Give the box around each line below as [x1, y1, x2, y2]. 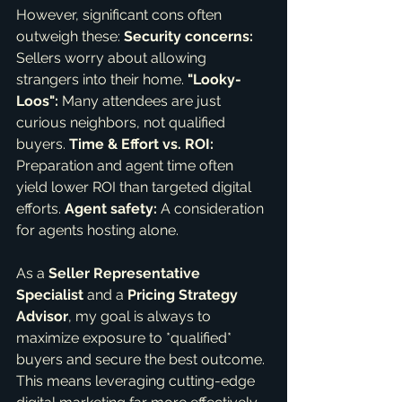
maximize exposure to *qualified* [16, 329, 235, 346]
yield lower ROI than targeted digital [16, 179, 255, 196]
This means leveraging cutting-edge [16, 372, 258, 389]
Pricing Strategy [127, 286, 241, 303]
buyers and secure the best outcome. [16, 351, 268, 368]
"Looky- [188, 71, 241, 88]
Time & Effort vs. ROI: [69, 135, 214, 153]
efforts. [16, 200, 65, 217]
